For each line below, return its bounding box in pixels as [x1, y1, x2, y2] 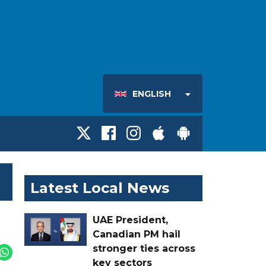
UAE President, [93, 214, 168, 226]
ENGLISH [132, 88, 171, 100]
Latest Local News [30, 179, 169, 197]
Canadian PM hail [93, 228, 180, 240]
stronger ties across [93, 242, 195, 254]
